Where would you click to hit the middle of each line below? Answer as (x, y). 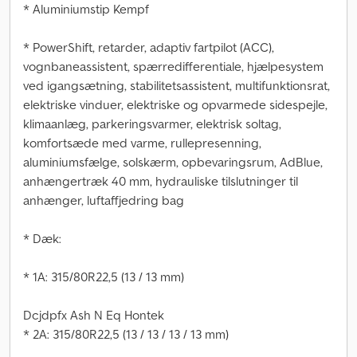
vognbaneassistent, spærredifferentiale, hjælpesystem (173, 66)
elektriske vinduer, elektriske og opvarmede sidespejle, (175, 104)
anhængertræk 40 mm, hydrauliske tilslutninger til (161, 181)
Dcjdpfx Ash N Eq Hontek (94, 315)
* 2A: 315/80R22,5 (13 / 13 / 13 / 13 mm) (126, 334)
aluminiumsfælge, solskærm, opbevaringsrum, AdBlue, (173, 162)
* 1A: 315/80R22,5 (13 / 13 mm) (104, 277)
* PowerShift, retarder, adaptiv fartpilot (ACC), (149, 47)
